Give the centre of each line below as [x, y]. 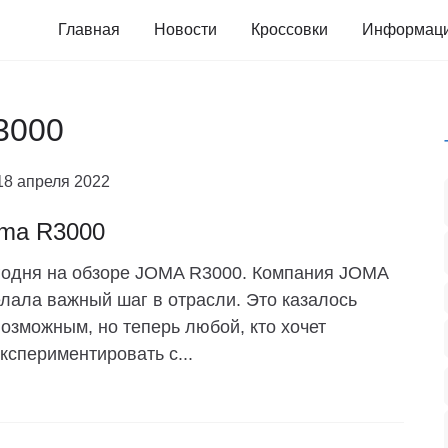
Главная [89, 29]
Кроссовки [289, 29]
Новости [185, 29]
